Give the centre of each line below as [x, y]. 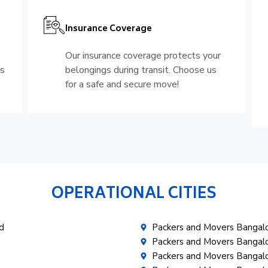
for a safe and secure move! [122, 85]
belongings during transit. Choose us [141, 70]
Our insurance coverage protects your [143, 56]
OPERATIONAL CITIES [134, 195]
